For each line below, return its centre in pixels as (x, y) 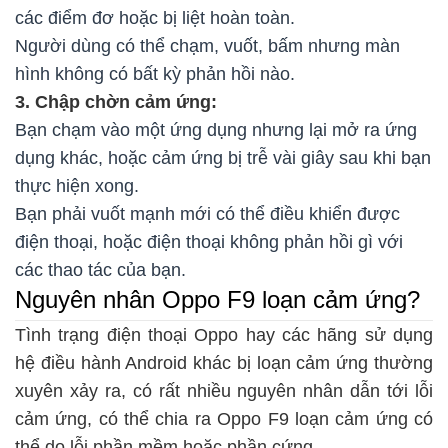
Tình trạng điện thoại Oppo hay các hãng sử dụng (224, 335)
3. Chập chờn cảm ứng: (116, 102)
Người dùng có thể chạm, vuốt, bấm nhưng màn (207, 46)
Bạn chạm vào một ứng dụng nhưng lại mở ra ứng (216, 130)
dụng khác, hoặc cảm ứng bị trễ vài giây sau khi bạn (223, 158)
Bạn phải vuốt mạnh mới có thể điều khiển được (207, 214)
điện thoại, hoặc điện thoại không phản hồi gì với (209, 242)
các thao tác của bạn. (100, 270)
